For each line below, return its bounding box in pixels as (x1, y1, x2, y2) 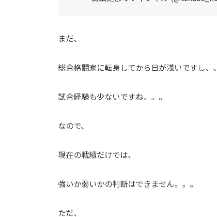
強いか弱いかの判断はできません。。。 (58, 178, 198, 190)
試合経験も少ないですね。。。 (58, 91, 167, 103)
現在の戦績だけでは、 (58, 149, 136, 161)
